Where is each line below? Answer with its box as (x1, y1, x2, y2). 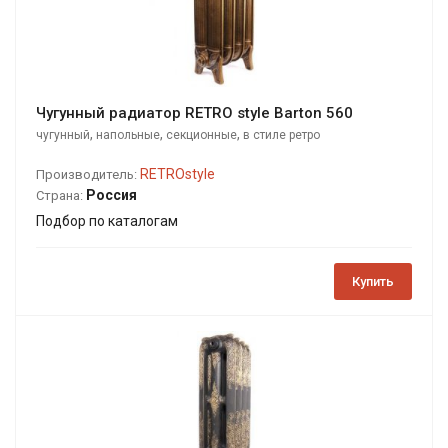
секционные (166, 128, 237, 143)
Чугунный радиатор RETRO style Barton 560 (36, 104, 353, 123)
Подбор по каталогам (36, 213, 178, 230)
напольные (96, 128, 160, 143)
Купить (352, 274, 394, 290)
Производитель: (36, 167, 137, 183)
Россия (86, 187, 137, 204)
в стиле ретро (243, 128, 320, 143)
